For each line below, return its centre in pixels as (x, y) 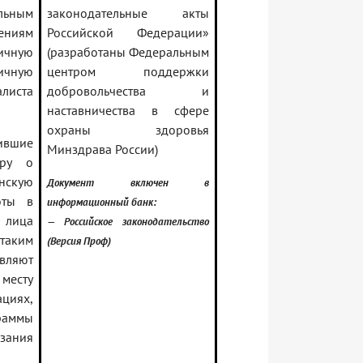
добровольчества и (128, 91)
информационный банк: (102, 202)
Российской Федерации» (128, 33)
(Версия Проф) (79, 241)
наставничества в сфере (128, 111)
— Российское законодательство (128, 222)
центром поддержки (128, 72)
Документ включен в (128, 183)
